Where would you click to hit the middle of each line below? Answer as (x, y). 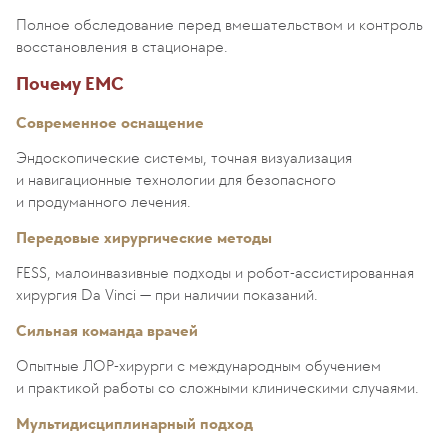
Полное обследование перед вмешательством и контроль (219, 24)
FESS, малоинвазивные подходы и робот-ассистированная (215, 272)
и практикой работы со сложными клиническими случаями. (217, 387)
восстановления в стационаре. (122, 46)
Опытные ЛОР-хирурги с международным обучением (198, 365)
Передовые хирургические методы (144, 237)
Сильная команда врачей (107, 330)
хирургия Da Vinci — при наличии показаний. (167, 294)
